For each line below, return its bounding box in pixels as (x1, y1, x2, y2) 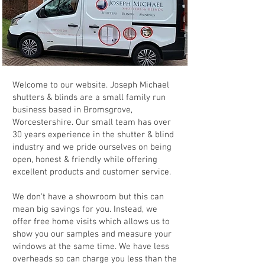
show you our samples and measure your (12, 229, 172, 240)
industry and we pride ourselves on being (12, 142, 172, 153)
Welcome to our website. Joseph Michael (12, 80, 169, 91)
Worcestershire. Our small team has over (12, 117, 171, 128)
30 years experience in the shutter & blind (12, 130, 174, 140)
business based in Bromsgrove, (12, 105, 132, 115)
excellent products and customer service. (12, 167, 171, 177)
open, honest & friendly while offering (12, 154, 157, 165)
